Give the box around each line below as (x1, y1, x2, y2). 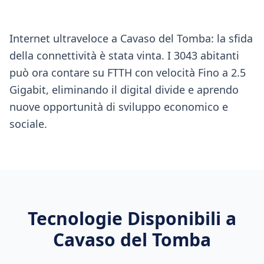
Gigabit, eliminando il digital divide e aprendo (9, 82, 239, 97)
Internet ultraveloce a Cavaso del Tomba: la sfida (9, 31, 253, 45)
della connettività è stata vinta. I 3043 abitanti (9, 48, 239, 62)
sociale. (9, 117, 47, 131)
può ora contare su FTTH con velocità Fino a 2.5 (9, 65, 246, 80)
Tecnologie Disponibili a (28, 206, 236, 230)
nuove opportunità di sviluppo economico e (9, 100, 228, 114)
